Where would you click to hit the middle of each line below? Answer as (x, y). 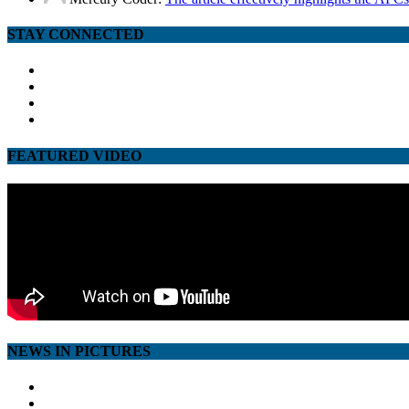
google (63, 102)
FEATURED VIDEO (74, 155)
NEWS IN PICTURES (79, 351)
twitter (61, 86)
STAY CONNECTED (76, 35)
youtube (66, 119)
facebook (69, 69)
